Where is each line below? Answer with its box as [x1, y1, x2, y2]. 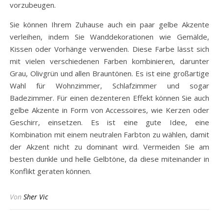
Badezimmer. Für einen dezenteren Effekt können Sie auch [10, 93, 209, 103]
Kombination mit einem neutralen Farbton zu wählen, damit [10, 130, 209, 139]
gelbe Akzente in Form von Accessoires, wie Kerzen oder [10, 105, 209, 115]
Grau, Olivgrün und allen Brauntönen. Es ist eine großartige [10, 68, 209, 78]
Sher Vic [23, 192, 48, 201]
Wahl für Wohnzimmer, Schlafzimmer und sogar [10, 81, 209, 90]
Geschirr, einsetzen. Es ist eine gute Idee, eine [10, 117, 209, 127]
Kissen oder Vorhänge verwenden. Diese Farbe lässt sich [10, 44, 209, 54]
